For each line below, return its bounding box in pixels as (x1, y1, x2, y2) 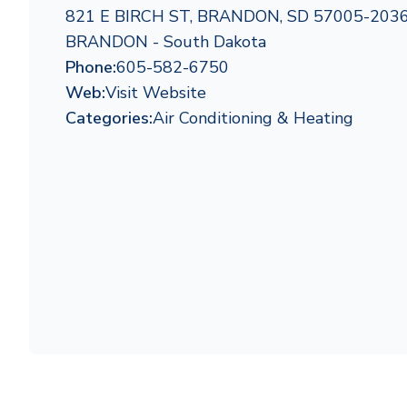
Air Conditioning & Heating (153, 107, 353, 129)
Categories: (65, 107, 153, 129)
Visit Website (105, 82, 206, 104)
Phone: (65, 56, 116, 78)
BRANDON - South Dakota (65, 31, 266, 53)
